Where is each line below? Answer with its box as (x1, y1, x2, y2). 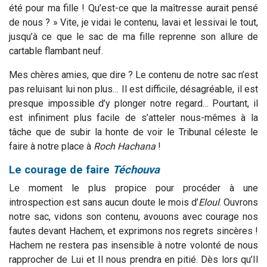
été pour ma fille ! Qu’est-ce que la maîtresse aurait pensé (9, 2, 258, 14)
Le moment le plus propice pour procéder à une (9, 182, 258, 194)
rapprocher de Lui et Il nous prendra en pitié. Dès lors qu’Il (9, 254, 258, 266)
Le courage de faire (9, 163, 113, 176)
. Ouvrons (219, 197, 258, 209)
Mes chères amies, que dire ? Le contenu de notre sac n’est (9, 69, 258, 81)
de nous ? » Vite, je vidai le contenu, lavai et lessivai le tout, (9, 17, 258, 29)
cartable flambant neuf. (9, 45, 103, 57)
